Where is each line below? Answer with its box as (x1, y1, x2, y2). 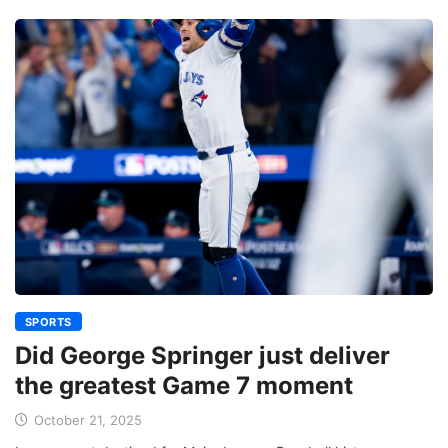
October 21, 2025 (30, 411, 142, 428)
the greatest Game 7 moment (15, 370, 353, 400)
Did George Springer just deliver (15, 340, 390, 370)
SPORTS (25, 314, 72, 329)
